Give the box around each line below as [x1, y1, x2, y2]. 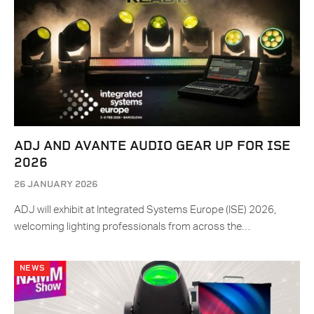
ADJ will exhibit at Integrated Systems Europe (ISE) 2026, [14, 205, 276, 216]
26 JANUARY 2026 [14, 179, 97, 190]
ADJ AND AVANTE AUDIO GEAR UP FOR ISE [14, 138, 290, 153]
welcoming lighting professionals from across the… [14, 221, 250, 233]
